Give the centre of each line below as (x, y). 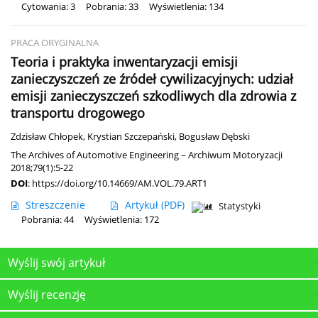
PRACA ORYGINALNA (55, 43)
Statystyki (240, 206)
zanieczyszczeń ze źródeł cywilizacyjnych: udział (152, 78)
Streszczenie (55, 204)
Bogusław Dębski (214, 136)
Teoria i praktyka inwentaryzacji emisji (124, 61)
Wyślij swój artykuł (56, 262)
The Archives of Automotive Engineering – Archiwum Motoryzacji (147, 154)
